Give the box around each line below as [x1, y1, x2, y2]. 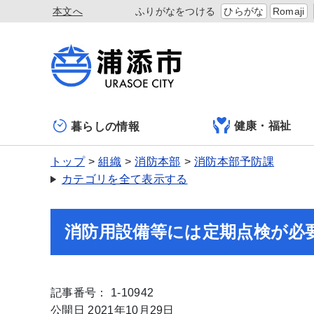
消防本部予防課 [193, 156, 275, 168]
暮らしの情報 [71, 120, 139, 132]
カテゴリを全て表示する [62, 173, 188, 185]
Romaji [272, 6, 305, 17]
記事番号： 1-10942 [50, 287, 154, 299]
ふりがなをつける [135, 6, 216, 17]
